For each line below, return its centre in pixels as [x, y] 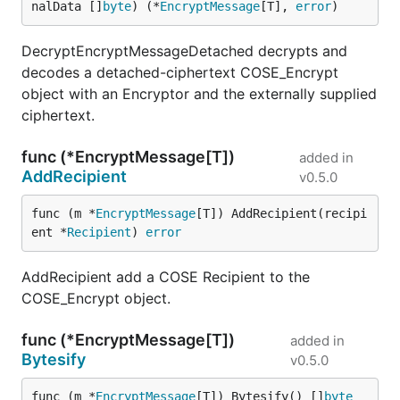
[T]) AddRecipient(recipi [281, 213]
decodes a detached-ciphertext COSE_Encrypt [180, 72]
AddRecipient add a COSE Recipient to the [166, 277]
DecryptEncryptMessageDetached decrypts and [184, 51]
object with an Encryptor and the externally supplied [199, 94]
